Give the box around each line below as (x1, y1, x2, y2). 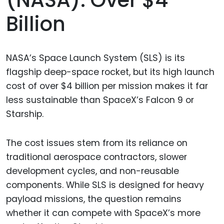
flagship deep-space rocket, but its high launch (6, 65, 214, 78)
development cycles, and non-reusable (6, 165, 179, 177)
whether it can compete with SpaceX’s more (6, 207, 200, 219)
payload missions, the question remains (6, 193, 181, 205)
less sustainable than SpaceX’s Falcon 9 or (6, 93, 194, 106)
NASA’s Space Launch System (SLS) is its (6, 51, 185, 64)
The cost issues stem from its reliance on (6, 137, 187, 149)
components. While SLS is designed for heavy (6, 179, 204, 191)
